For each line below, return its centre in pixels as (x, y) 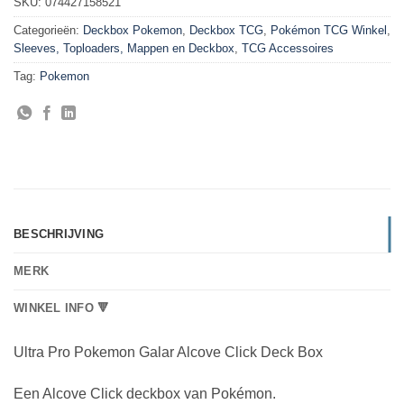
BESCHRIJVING (59, 234)
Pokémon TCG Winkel (329, 30)
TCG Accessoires (288, 48)
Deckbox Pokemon (133, 30)
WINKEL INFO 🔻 (62, 308)
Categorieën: (48, 30)
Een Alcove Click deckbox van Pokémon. (145, 394)
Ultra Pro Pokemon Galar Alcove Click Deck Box (168, 353)
